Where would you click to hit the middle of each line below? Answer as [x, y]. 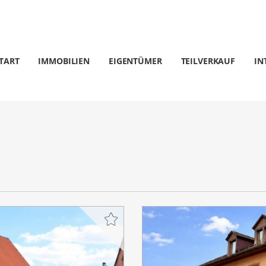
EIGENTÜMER [135, 61]
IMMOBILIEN [64, 61]
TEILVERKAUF [208, 61]
